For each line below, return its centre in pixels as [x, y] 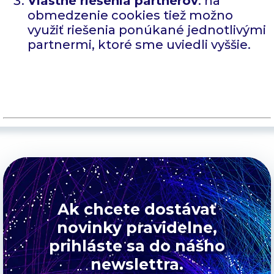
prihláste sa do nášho [137, 246]
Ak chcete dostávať [137, 209]
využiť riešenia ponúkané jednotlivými [147, 30]
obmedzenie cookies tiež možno [130, 15]
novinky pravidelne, [137, 227]
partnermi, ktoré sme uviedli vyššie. [139, 44]
